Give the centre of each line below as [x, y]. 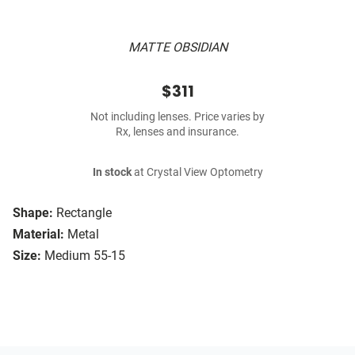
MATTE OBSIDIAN [177, 48]
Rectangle [84, 213]
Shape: [33, 213]
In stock [112, 173]
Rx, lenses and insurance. [177, 132]
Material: [38, 235]
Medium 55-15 [85, 256]
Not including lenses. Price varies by [177, 117]
